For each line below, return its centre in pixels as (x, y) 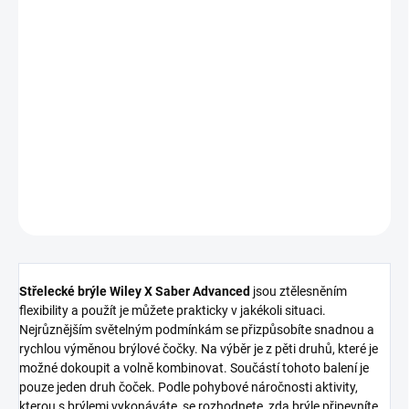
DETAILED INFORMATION (81, 168)
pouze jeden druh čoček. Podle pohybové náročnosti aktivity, (189, 388)
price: (32, 44)
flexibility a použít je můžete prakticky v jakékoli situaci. (173, 311)
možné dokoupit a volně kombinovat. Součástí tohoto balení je (194, 368)
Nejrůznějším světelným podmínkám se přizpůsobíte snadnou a (197, 330)
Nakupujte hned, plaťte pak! (227, 68)
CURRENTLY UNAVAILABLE (100, 127)
